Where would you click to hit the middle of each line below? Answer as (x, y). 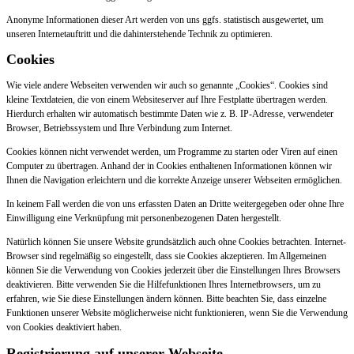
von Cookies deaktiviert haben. (64, 328)
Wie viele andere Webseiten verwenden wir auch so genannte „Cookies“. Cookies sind (167, 86)
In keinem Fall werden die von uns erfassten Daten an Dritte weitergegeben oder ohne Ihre (175, 204)
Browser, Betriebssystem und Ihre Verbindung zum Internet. (119, 128)
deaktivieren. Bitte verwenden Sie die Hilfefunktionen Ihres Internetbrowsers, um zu (164, 285)
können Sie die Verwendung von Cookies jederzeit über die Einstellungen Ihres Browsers (173, 271)
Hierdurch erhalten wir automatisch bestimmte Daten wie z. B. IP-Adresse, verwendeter (170, 114)
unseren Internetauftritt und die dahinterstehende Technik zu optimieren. (139, 34)
